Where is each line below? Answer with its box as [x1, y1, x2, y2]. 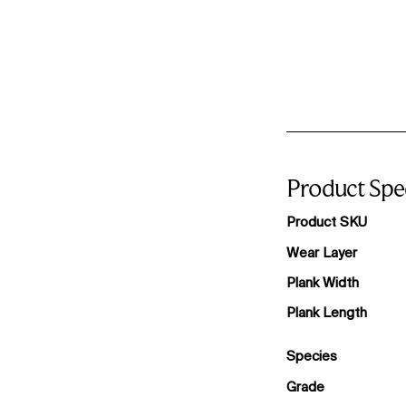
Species [285, 348, 337, 364]
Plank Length [285, 304, 367, 321]
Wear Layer [285, 244, 357, 260]
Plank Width [285, 274, 359, 290]
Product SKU [285, 214, 367, 230]
